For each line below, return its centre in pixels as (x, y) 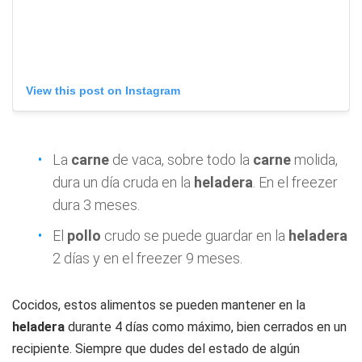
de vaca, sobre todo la (181, 160)
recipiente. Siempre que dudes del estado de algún (156, 349)
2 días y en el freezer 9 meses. (147, 259)
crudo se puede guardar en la (195, 236)
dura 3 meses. (96, 205)
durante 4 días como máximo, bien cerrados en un (206, 327)
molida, (314, 160)
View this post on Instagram (103, 91)
